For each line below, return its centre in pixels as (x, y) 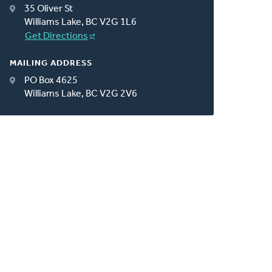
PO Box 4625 (51, 80)
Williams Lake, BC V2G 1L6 (81, 22)
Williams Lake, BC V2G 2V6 (81, 94)
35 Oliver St (49, 9)
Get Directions (57, 36)
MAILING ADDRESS (51, 63)
